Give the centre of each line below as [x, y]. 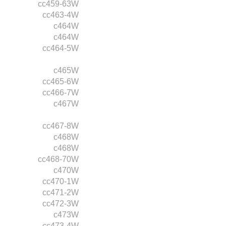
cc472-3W [61, 203]
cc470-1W [61, 181]
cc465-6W [61, 81]
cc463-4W [61, 15]
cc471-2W [61, 192]
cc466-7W [61, 92]
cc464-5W [61, 48]
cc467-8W [61, 126]
